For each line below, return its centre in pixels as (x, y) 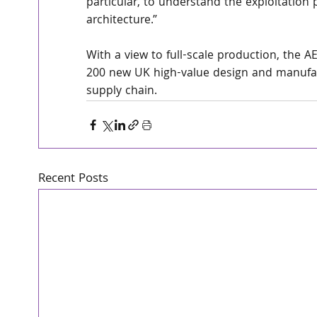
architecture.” (122, 21)
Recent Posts (73, 179)
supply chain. (122, 92)
